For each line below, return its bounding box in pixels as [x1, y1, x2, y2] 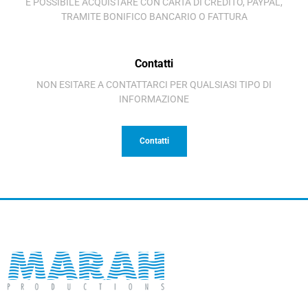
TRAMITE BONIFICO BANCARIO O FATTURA [60, 10, 247, 22]
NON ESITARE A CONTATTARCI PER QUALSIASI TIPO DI [36, 78, 272, 90]
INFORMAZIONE [119, 93, 189, 104]
